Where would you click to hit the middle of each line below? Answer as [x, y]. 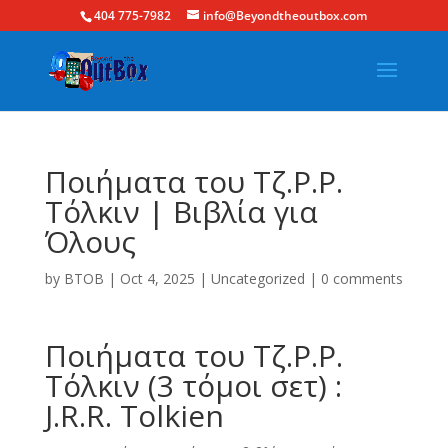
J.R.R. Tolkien [134, 415]
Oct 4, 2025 [157, 278]
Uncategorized [257, 278]
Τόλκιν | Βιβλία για [181, 211]
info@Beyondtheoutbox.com [285, 15]
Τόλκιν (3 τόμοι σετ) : [193, 385]
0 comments [361, 278]
